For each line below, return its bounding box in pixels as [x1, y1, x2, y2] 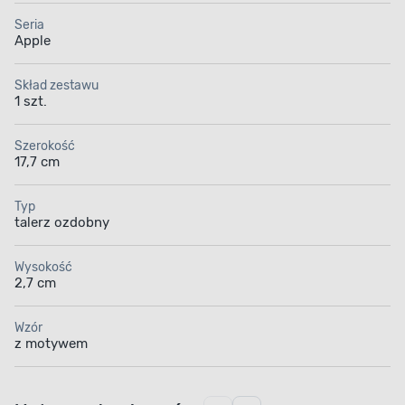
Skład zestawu [14, 78, 99, 94]
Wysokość [14, 259, 72, 276]
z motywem [14, 335, 88, 353]
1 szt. [14, 93, 47, 110]
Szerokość [14, 138, 75, 155]
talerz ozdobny [14, 214, 109, 231]
